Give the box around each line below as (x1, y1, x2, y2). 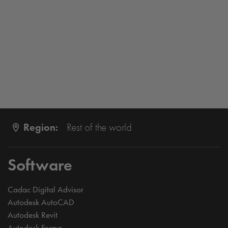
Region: (23, 121, 58, 134)
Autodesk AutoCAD (8, 197, 74, 207)
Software (8, 155, 72, 175)
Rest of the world (66, 121, 132, 133)
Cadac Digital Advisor (8, 184, 83, 194)
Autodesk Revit (8, 210, 58, 220)
